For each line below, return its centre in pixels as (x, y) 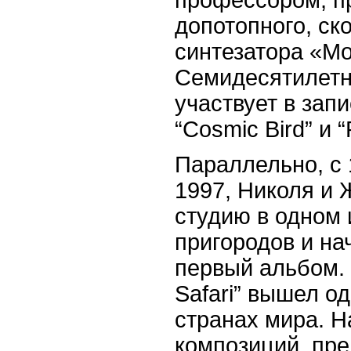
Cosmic (221, 129)
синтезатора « (248, 51)
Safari (204, 293)
